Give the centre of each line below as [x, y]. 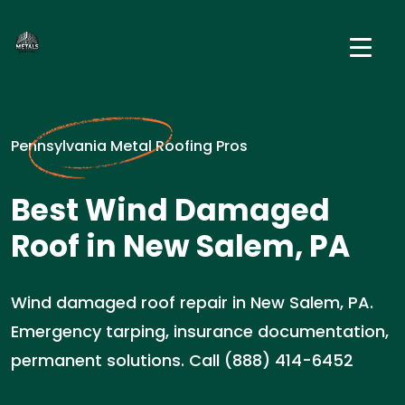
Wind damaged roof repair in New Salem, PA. [192, 302]
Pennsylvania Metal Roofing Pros [129, 146]
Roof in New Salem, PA [180, 246]
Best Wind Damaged [170, 210]
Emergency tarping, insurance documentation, [200, 331]
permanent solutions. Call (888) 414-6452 [182, 360]
